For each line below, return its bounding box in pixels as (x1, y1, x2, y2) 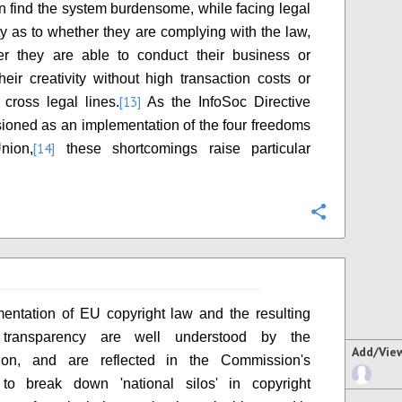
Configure (339, 205, 393, 222)
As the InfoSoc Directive (141, 94, 310, 109)
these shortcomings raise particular (55, 141, 310, 156)
